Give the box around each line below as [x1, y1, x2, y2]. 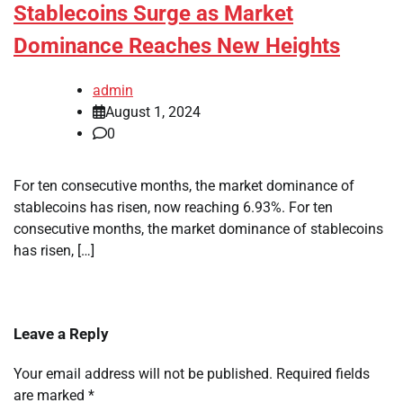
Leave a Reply [13, 325, 109, 344]
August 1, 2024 [105, 103, 201, 121]
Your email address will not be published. [13, 365, 273, 383]
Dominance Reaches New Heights [13, 33, 340, 59]
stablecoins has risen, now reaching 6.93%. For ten [13, 199, 333, 217]
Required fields [276, 365, 370, 383]
